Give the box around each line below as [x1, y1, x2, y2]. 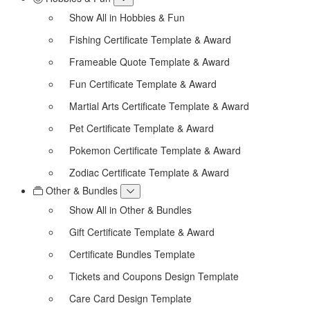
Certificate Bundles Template [69, 246, 195, 261]
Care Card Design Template [69, 291, 192, 305]
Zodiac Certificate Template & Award [69, 165, 229, 179]
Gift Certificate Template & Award [69, 224, 215, 239]
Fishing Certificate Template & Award [69, 32, 231, 46]
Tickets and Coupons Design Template [69, 268, 239, 283]
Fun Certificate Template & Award [69, 76, 217, 91]
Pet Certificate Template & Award [69, 120, 214, 135]
